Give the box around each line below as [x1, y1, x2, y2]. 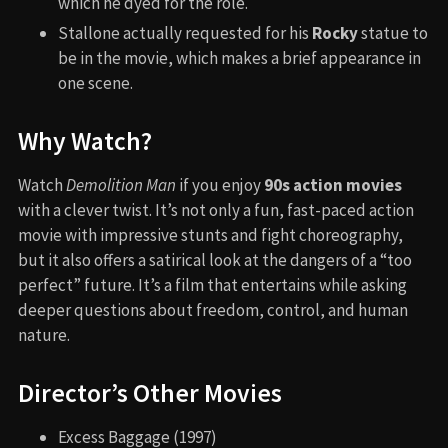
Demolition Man [66, 173, 176, 196]
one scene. [58, 71, 133, 94]
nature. [18, 323, 70, 346]
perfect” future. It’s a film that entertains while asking [18, 273, 407, 296]
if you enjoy [176, 173, 264, 196]
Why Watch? [18, 124, 152, 157]
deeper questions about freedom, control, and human [18, 298, 408, 321]
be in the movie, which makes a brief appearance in [58, 46, 421, 69]
